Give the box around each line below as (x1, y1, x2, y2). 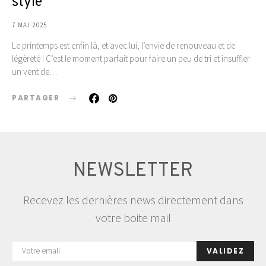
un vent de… (12, 66, 57, 78)
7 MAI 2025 (12, 21, 47, 30)
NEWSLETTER (73, 159, 193, 183)
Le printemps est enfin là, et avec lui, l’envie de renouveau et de (12, 40, 235, 52)
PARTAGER (12, 93, 59, 103)
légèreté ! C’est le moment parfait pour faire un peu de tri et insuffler (12, 53, 250, 65)
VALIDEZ (206, 246, 244, 256)
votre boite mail (95, 210, 171, 226)
